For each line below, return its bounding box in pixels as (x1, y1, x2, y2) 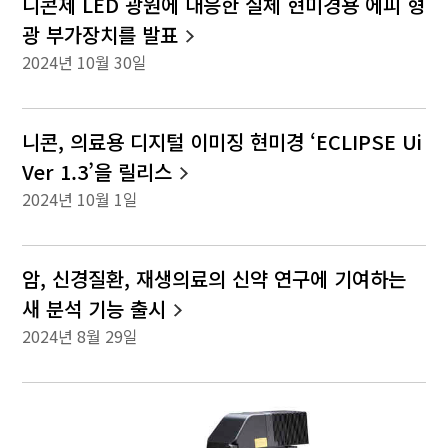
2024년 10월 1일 (22, 187, 139, 212)
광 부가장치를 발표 (22, 20, 179, 50)
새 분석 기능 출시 (22, 294, 167, 324)
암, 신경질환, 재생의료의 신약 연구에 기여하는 (22, 264, 407, 294)
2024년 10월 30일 (22, 50, 148, 75)
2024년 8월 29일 (22, 324, 139, 349)
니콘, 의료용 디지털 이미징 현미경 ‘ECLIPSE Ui (22, 127, 423, 157)
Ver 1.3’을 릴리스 (22, 157, 173, 187)
